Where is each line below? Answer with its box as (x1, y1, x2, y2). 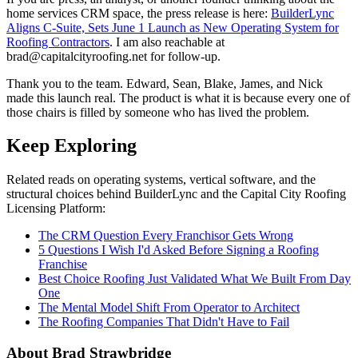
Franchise (38, 257, 87, 272)
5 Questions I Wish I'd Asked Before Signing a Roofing (38, 243, 319, 257)
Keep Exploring (6, 135, 137, 157)
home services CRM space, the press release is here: (6, 6, 271, 20)
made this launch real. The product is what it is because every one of (6, 90, 350, 105)
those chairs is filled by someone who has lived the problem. (6, 105, 309, 119)
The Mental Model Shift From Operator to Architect (38, 300, 300, 315)
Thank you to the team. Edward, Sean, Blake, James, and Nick (6, 76, 323, 90)
